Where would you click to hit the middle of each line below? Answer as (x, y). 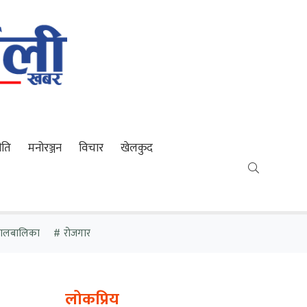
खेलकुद (137, 148)
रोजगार (77, 233)
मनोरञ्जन (45, 148)
